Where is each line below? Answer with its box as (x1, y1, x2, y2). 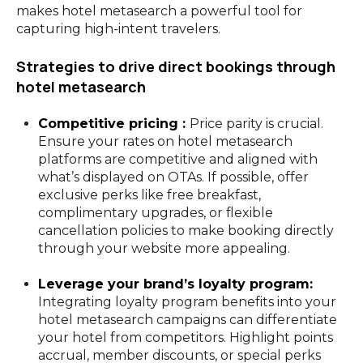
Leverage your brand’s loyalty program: (38, 276, 314, 293)
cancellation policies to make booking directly (38, 222, 335, 238)
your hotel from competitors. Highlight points (38, 330, 334, 346)
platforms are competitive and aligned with (38, 151, 318, 167)
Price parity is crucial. (190, 115, 324, 131)
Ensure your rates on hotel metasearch (38, 133, 293, 149)
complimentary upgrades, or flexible (38, 204, 274, 220)
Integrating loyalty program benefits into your (38, 294, 337, 310)
